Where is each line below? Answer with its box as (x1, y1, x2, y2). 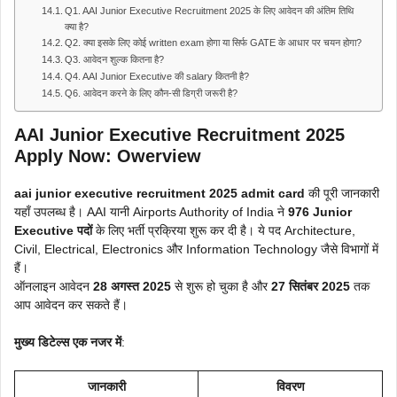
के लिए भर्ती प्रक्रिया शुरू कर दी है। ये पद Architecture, (92, 223, 355, 237)
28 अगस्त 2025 (93, 279, 171, 293)
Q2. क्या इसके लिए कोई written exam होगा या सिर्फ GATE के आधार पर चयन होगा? (65, 37, 362, 48)
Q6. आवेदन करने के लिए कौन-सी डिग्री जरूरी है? (65, 88, 238, 98)
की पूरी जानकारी (305, 186, 379, 200)
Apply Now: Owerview (14, 146, 201, 166)
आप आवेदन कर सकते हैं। (14, 298, 128, 312)
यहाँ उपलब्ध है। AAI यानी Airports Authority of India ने (14, 205, 288, 219)
